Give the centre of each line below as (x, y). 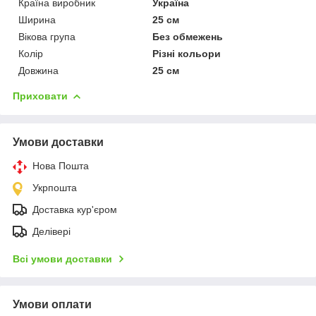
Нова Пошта (61, 165)
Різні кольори (187, 53)
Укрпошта (55, 187)
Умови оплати (52, 304)
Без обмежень (188, 36)
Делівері (51, 231)
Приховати (40, 96)
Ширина (37, 19)
